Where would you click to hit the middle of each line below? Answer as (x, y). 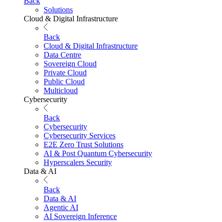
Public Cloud (64, 82)
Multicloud (61, 91)
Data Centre (62, 55)
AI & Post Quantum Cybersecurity (98, 154)
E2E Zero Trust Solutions (83, 145)
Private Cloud (65, 73)
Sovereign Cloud (70, 64)
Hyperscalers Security (78, 163)
